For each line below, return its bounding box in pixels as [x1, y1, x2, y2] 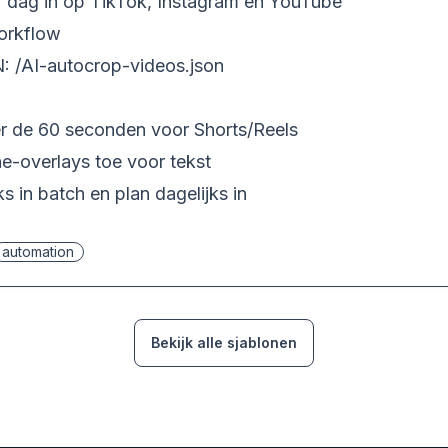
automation [2, 243, 74, 260]
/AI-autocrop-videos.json [15, 55, 224, 76]
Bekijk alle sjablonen [151, 334, 297, 351]
